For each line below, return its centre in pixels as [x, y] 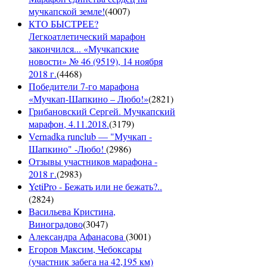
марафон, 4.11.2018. [69, 124]
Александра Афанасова [77, 237]
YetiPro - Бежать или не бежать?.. [95, 187]
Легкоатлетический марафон [87, 36]
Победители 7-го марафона [84, 86]
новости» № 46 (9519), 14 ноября [96, 61]
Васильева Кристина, [72, 212]
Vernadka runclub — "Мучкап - [90, 136]
